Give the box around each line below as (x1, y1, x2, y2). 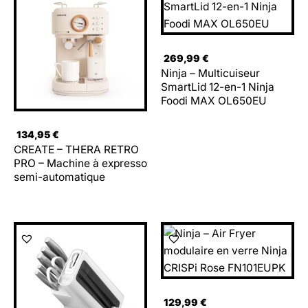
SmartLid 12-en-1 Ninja (161, 80, 274, 94)
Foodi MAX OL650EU (161, 94, 267, 108)
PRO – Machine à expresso (14, 157, 147, 170)
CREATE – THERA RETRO (14, 143, 139, 157)
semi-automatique (14, 170, 105, 184)
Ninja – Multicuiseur (161, 67, 260, 80)
